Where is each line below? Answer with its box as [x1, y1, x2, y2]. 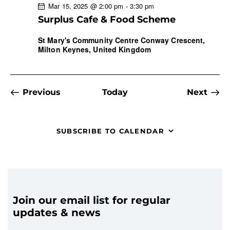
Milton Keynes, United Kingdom [38, 44, 151, 54]
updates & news [13, 206, 101, 219]
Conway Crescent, [140, 34, 205, 45]
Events [60, 86, 91, 97]
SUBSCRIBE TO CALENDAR [56, 126, 164, 135]
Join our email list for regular [13, 194, 170, 206]
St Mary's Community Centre [38, 34, 141, 45]
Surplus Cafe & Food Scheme [38, 13, 176, 25]
